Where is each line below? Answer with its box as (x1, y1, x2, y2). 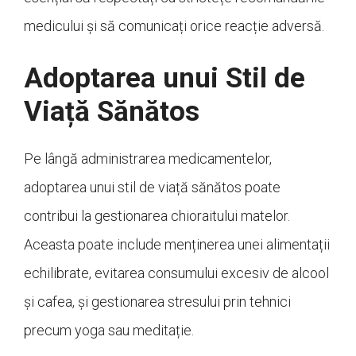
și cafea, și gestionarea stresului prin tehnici (24, 293, 291, 311)
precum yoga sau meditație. (24, 322, 194, 339)
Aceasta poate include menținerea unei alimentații (24, 236, 330, 253)
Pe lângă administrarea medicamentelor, (24, 150, 272, 168)
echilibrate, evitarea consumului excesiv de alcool (24, 265, 329, 282)
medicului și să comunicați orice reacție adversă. (24, 17, 324, 35)
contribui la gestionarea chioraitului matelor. (24, 207, 290, 225)
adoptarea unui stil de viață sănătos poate (24, 179, 281, 196)
